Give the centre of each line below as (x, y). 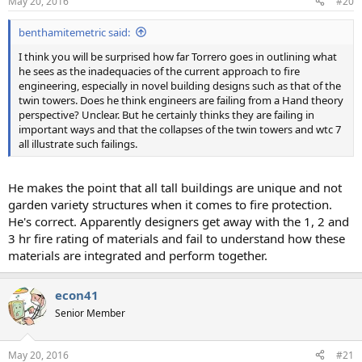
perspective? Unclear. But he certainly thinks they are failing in (166, 114)
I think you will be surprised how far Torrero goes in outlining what (178, 56)
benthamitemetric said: (74, 32)
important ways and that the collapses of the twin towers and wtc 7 (180, 129)
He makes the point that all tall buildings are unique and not (175, 188)
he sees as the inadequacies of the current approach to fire (159, 71)
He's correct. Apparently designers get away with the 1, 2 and (179, 222)
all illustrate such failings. (78, 143)
